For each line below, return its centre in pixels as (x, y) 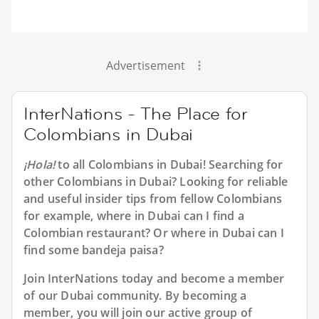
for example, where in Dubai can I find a (134, 215)
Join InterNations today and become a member (154, 278)
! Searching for (243, 164)
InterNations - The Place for (136, 113)
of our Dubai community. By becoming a (135, 295)
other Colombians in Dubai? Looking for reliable (156, 181)
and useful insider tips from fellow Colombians (153, 198)
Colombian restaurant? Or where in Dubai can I (154, 232)
